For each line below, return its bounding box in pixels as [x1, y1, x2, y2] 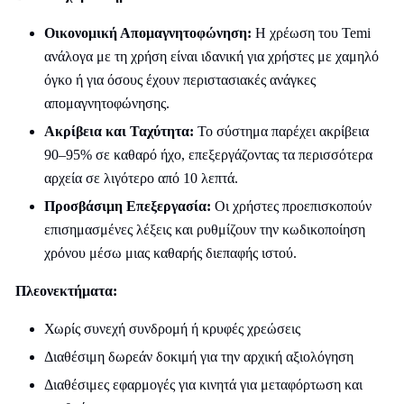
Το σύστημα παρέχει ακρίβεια [194, 124, 369, 139]
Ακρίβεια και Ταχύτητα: [44, 124, 194, 139]
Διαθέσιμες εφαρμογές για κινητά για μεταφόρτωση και [44, 377, 363, 392]
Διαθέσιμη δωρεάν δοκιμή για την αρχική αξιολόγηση [44, 349, 353, 364]
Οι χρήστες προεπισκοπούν [211, 198, 372, 214]
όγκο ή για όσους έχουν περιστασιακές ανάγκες [44, 72, 316, 87]
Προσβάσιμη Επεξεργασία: [44, 198, 211, 214]
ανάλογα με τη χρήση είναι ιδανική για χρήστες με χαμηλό [44, 49, 379, 64]
